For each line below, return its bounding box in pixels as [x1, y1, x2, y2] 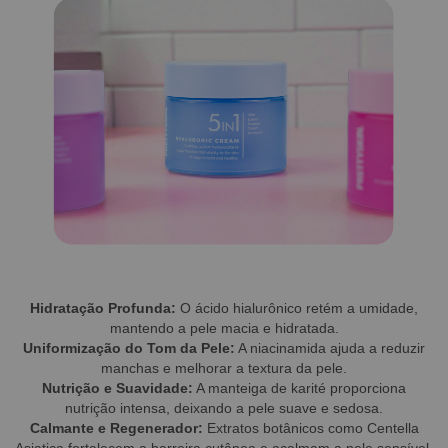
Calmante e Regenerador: [29, 420, 203, 437]
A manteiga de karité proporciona [193, 380, 406, 397]
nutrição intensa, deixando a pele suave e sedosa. [65, 400, 383, 417]
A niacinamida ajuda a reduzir [235, 340, 425, 357]
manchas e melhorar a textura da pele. [101, 360, 347, 377]
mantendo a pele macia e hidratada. [109, 320, 339, 337]
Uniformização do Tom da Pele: [23, 340, 235, 357]
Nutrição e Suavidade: [42, 380, 193, 397]
